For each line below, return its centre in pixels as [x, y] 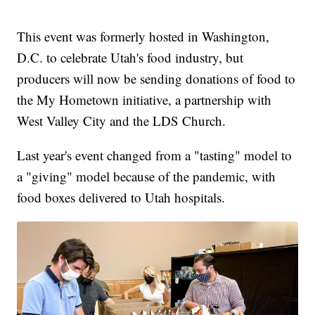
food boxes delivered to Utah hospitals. [121, 198]
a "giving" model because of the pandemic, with [147, 176]
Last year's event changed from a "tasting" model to [155, 155]
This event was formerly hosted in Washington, [143, 37]
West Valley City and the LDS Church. [122, 121]
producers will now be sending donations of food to [156, 79]
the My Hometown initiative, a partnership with [144, 100]
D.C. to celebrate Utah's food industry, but [130, 58]
